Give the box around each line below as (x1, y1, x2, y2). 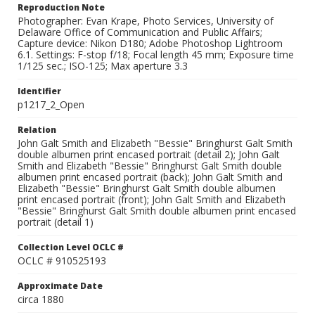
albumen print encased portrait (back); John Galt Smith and (18, 170, 283, 184)
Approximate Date (18, 280, 103, 292)
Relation (18, 124, 56, 136)
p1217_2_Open (18, 98, 84, 111)
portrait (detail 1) (18, 215, 94, 229)
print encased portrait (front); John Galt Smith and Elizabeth (18, 193, 285, 206)
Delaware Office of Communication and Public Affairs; (18, 25, 262, 39)
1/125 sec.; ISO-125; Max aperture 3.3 (18, 59, 188, 72)
